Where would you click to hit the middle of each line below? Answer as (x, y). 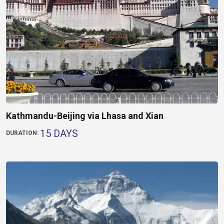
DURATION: (23, 133)
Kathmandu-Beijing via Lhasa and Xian (85, 115)
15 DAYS (59, 133)
